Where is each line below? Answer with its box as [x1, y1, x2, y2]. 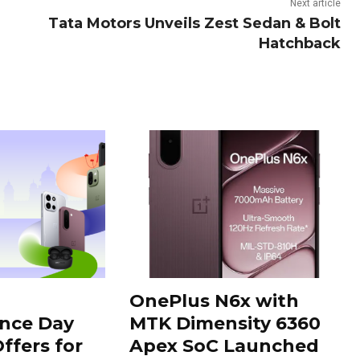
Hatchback [258, 35, 341, 53]
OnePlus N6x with [129, 289, 300, 312]
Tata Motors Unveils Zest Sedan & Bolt [47, 14, 341, 33]
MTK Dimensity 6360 [129, 312, 321, 334]
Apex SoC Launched [129, 334, 320, 357]
